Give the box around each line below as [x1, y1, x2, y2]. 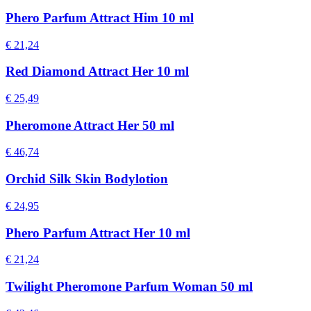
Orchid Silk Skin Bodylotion [6, 171, 168, 187]
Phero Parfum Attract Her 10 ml [6, 225, 190, 240]
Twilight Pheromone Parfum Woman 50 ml [6, 279, 253, 294]
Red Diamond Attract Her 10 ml [6, 64, 189, 79]
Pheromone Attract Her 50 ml [6, 117, 174, 133]
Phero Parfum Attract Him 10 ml [6, 10, 194, 25]
